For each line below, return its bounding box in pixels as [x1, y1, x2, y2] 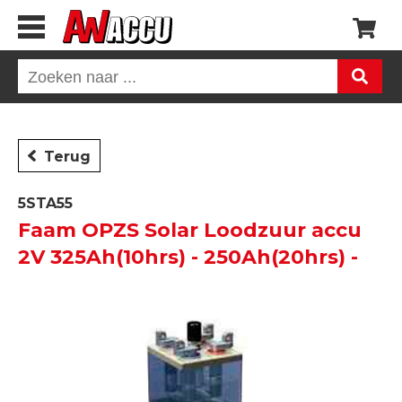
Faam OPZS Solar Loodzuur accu [18, 218, 362, 242]
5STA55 [18, 195, 73, 212]
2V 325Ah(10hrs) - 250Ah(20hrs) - [18, 245, 358, 269]
